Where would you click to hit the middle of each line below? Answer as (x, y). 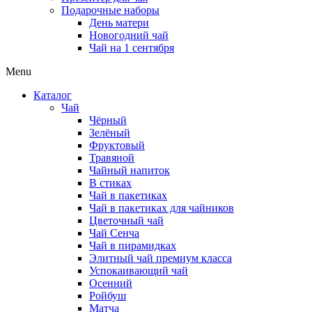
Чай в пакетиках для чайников (162, 208)
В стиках (110, 183)
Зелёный (110, 133)
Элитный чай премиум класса (161, 258)
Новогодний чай (129, 35)
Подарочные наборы (110, 10)
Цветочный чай (126, 220)
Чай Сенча (114, 233)
